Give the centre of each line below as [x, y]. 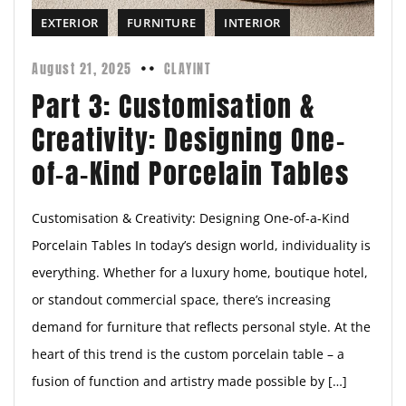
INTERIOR [253, 23]
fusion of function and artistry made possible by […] [189, 381]
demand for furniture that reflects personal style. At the [201, 327]
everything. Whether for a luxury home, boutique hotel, [200, 272]
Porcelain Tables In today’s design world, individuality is [201, 245]
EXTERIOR [70, 23]
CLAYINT [187, 69]
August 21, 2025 [82, 69]
